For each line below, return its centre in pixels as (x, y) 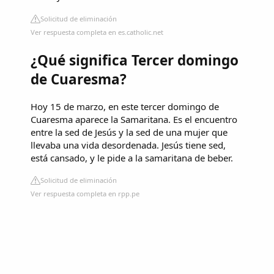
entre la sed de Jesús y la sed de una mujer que (129, 132)
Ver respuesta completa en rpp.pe (85, 193)
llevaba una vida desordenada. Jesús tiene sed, (128, 145)
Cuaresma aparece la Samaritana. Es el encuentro (134, 119)
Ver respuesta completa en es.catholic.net (97, 32)
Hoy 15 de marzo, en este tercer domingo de (125, 106)
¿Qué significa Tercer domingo (135, 61)
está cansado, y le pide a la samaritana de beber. (132, 157)
